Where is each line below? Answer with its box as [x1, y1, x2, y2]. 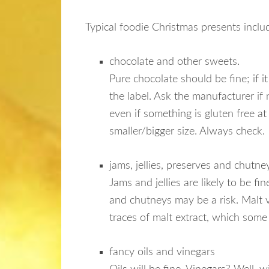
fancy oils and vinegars [109, 247, 215, 258]
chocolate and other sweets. [109, 56, 240, 68]
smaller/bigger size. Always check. [109, 126, 265, 138]
